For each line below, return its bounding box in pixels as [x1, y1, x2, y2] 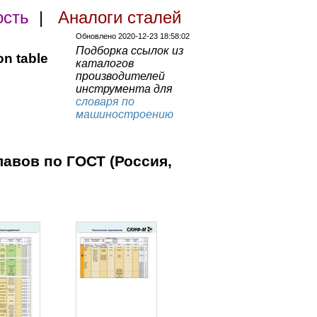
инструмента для [76, 83, 173, 95]
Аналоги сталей [58, 8, 181, 27]
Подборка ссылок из [76, 45, 183, 57]
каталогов [76, 57, 134, 69]
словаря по [76, 96, 134, 108]
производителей [76, 70, 165, 82]
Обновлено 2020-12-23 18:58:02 [76, 32, 190, 40]
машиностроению [76, 108, 173, 120]
